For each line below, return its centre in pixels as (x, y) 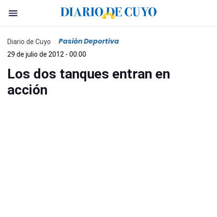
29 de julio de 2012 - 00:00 (47, 54)
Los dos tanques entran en (89, 74)
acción (27, 90)
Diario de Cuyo (29, 41)
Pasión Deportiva (89, 41)
